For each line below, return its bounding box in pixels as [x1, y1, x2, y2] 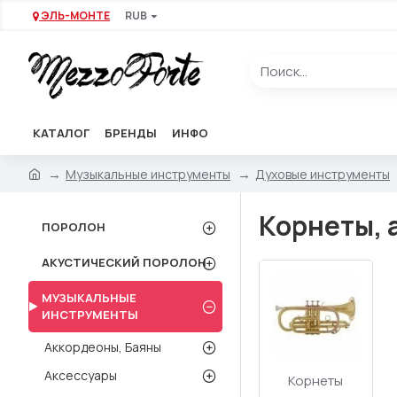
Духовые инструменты [255, 165, 390, 183]
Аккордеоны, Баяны [44, 339, 161, 355]
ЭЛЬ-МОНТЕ [41, 7, 110, 23]
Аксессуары [44, 367, 117, 384]
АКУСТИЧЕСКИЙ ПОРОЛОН [42, 254, 206, 270]
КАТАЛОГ [33, 124, 90, 141]
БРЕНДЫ [105, 124, 157, 141]
